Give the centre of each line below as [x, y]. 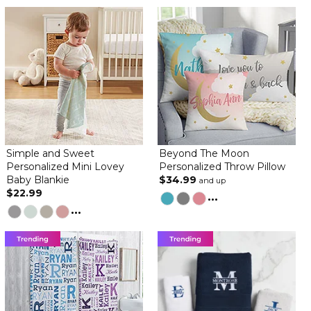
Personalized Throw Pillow [222, 167]
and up [212, 180]
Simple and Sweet [50, 153]
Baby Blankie [37, 180]
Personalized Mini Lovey [65, 167]
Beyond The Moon [204, 153]
